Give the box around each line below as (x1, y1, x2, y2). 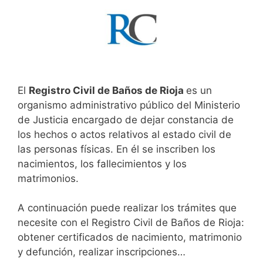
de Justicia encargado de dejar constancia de (18, 113, 234, 126)
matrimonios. (18, 172, 79, 184)
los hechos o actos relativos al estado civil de (18, 128, 231, 140)
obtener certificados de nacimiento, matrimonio (18, 231, 242, 244)
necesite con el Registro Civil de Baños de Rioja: (18, 217, 244, 229)
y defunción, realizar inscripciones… (18, 246, 186, 258)
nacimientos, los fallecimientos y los (18, 157, 187, 170)
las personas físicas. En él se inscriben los (18, 143, 215, 155)
